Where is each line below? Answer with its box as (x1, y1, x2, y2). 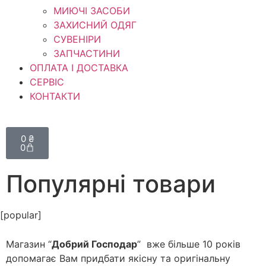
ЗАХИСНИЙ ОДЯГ (53, 19, 137, 31)
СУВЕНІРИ (53, 33, 101, 45)
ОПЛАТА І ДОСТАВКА (30, 62, 128, 74)
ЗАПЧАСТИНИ (53, 47, 120, 59)
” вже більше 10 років (137, 238, 240, 251)
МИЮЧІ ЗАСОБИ (53, 5, 130, 17)
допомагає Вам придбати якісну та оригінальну (6, 252, 230, 265)
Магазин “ (6, 238, 52, 251)
